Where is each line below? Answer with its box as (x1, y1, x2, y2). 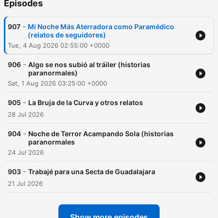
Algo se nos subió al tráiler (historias (28, 60, 150, 69)
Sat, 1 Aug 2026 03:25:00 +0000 (8, 79, 107, 88)
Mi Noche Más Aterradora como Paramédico (28, 22, 174, 31)
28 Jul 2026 (8, 110, 44, 119)
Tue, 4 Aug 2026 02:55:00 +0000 (8, 41, 109, 50)
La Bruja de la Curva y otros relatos (28, 98, 143, 107)
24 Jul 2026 (8, 148, 44, 157)
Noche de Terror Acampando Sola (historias (28, 129, 174, 138)
